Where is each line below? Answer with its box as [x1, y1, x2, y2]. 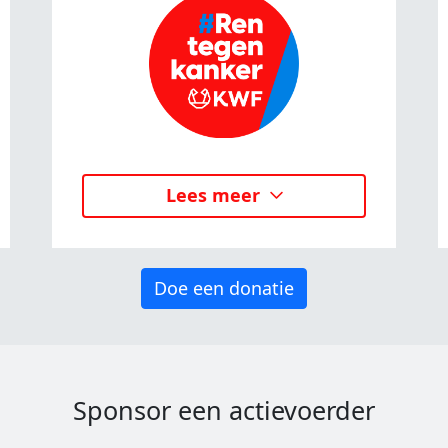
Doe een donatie [154, 275, 294, 300]
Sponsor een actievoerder [73, 392, 375, 427]
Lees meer [165, 183, 260, 208]
